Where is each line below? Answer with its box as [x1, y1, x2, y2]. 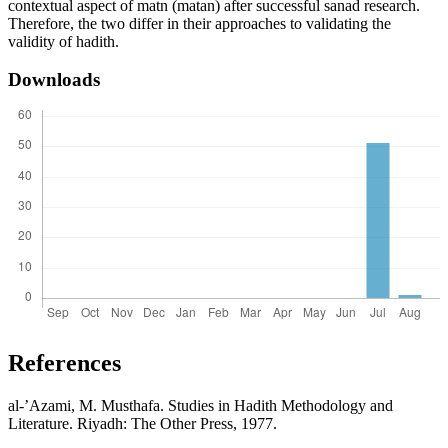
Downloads [8, 69, 100, 91]
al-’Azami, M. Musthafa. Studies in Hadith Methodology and [8, 396, 393, 414]
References [8, 349, 121, 376]
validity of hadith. [8, 32, 119, 50]
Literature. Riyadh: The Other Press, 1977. [8, 414, 277, 432]
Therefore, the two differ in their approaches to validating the [8, 14, 391, 32]
